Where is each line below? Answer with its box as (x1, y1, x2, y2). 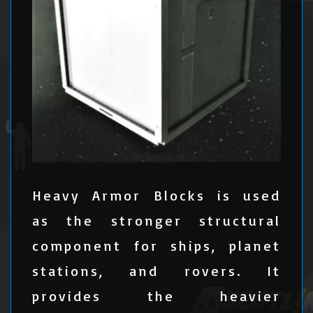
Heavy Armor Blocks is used (32, 187, 281, 204)
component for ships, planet (32, 237, 281, 254)
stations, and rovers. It (32, 262, 281, 279)
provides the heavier (32, 287, 281, 305)
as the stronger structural (32, 212, 281, 229)
